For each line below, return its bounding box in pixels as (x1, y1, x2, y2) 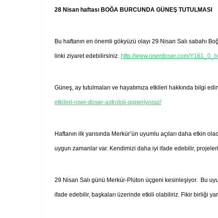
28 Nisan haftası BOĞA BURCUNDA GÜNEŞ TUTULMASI (54, 6, 212, 13)
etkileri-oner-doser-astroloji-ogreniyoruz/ (54, 98, 161, 106)
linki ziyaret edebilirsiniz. (54, 52, 121, 59)
